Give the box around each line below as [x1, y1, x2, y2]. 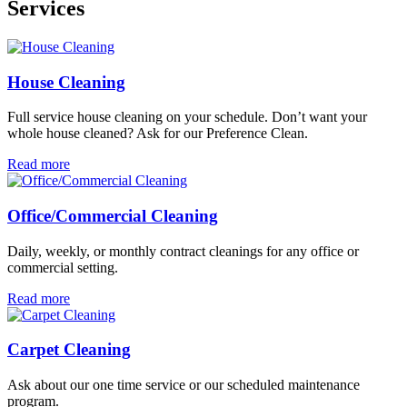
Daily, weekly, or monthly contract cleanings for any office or [7, 243, 359, 259]
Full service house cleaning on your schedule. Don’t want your [7, 109, 367, 125]
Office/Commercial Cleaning [7, 205, 218, 225]
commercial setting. [7, 259, 118, 275]
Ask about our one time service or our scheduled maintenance [7, 377, 360, 393]
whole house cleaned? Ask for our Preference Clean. [7, 125, 308, 142]
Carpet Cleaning [7, 340, 131, 360]
